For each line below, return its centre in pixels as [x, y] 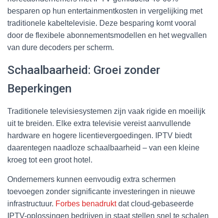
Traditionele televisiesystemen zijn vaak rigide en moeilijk [106, 111]
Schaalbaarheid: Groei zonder [84, 70]
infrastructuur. [31, 203]
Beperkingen [39, 88]
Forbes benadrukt [86, 203]
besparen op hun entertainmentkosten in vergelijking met [105, 11]
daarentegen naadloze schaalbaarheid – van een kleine [103, 147]
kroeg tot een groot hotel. [50, 160]
